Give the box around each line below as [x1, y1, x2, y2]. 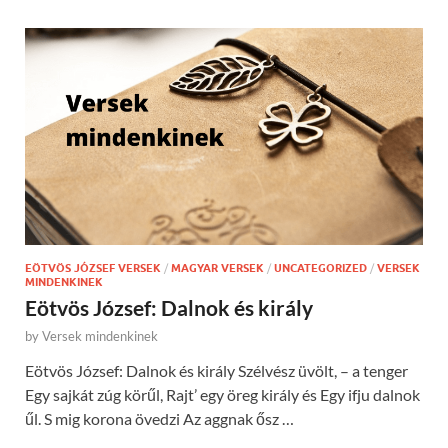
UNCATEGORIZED [274, 260, 367, 275]
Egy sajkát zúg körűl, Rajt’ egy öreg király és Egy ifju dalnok [25, 384, 420, 404]
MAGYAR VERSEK [171, 260, 264, 275]
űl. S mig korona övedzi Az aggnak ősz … [25, 408, 294, 428]
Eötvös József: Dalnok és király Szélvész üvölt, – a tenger [25, 360, 408, 380]
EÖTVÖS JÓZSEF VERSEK [25, 260, 161, 275]
